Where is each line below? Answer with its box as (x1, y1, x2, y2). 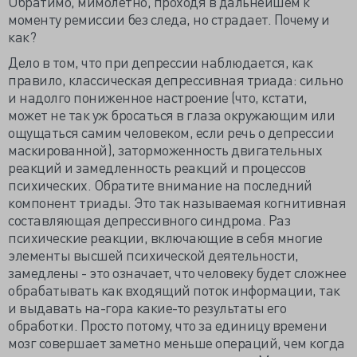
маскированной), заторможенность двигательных (8, 140, 322, 159)
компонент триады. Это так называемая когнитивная (8, 193, 346, 211)
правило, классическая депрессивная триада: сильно (8, 70, 343, 88)
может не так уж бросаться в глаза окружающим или (8, 105, 335, 124)
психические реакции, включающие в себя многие (8, 228, 323, 246)
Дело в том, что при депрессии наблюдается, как (8, 53, 312, 71)
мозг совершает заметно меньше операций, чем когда (8, 333, 345, 351)
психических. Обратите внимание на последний (8, 175, 312, 194)
